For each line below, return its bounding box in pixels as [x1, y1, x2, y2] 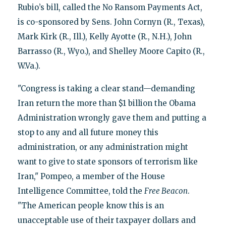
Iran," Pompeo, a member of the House [17, 171, 165, 181]
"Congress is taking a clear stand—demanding [17, 83, 195, 93]
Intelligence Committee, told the [17, 186, 144, 196]
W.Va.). [17, 61, 40, 71]
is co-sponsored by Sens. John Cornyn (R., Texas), [17, 17, 205, 27]
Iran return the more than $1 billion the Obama [17, 98, 196, 108]
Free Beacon [144, 186, 188, 196]
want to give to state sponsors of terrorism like [17, 156, 198, 166]
